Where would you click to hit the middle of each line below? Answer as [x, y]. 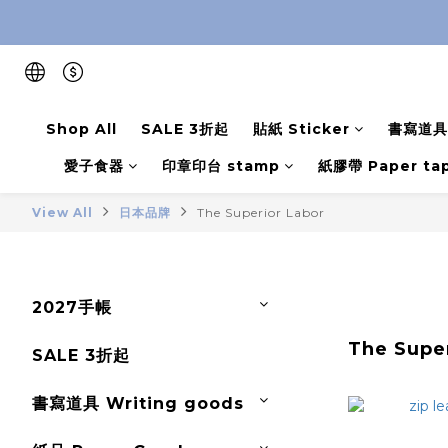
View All [62, 212]
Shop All [81, 129]
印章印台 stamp [220, 166]
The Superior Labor [261, 212]
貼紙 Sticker [301, 129]
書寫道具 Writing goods [138, 403]
